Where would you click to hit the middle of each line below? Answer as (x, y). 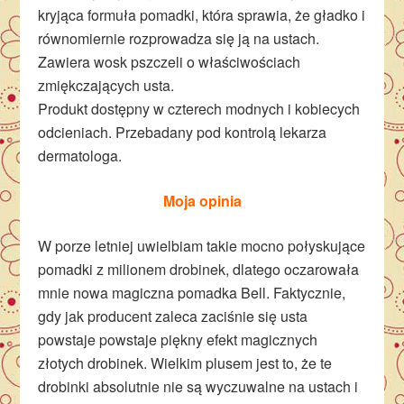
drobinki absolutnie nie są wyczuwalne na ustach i (198, 386)
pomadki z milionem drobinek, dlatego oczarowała (199, 269)
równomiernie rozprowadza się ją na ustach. (179, 38)
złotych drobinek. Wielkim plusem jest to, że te (185, 363)
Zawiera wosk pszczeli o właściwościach (170, 62)
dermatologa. (80, 156)
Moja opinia (202, 201)
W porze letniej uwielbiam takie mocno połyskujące (202, 246)
